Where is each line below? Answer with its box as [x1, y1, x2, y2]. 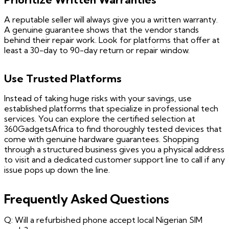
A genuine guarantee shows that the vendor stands [4, 25, 199, 35]
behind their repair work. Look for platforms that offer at [4, 35, 220, 45]
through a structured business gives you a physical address [4, 144, 224, 155]
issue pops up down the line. [4, 165, 110, 175]
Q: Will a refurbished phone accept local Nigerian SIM [4, 215, 202, 225]
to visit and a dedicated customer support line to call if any [4, 154, 225, 165]
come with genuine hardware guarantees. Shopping [4, 134, 199, 145]
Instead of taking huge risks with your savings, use [4, 93, 192, 104]
